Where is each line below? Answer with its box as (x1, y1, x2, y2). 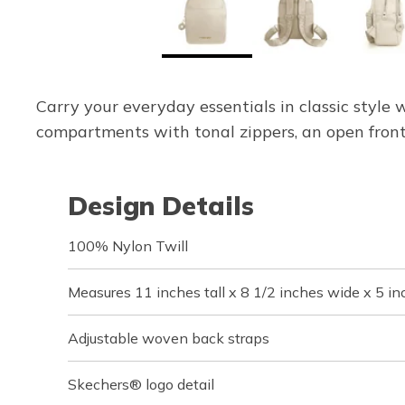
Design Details (68, 190, 254, 221)
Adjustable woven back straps (68, 329, 269, 347)
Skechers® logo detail (68, 375, 214, 393)
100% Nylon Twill (68, 237, 188, 255)
